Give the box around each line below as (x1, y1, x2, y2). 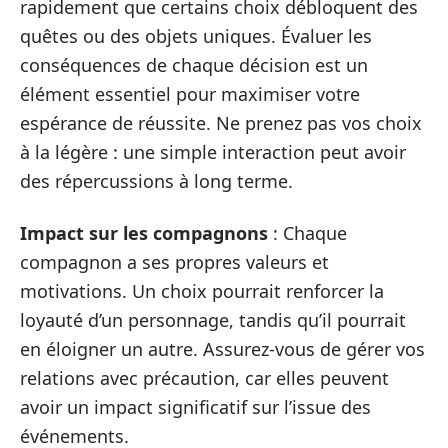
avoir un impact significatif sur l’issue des (20, 394, 371, 419)
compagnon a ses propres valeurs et (20, 249, 329, 274)
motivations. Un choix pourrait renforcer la (20, 278, 384, 303)
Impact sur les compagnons (20, 220, 268, 245)
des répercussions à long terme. (20, 169, 293, 193)
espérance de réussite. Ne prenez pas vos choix (20, 111, 422, 135)
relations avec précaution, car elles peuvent (20, 365, 389, 390)
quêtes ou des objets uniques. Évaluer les (20, 24, 372, 48)
